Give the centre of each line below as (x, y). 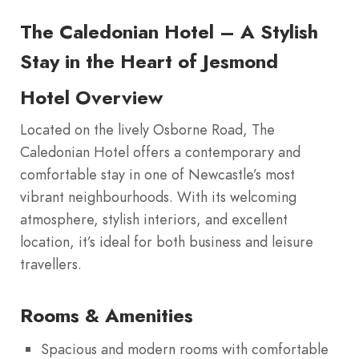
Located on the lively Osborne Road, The (147, 129)
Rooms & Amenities (107, 316)
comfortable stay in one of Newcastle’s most (157, 174)
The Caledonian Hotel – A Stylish (169, 32)
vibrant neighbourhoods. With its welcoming (158, 197)
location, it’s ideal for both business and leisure (167, 242)
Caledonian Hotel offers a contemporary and (160, 152)
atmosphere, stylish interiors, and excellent (154, 219)
